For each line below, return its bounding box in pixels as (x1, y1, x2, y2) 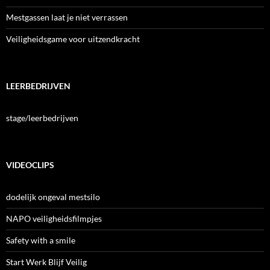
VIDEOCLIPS (6, 159, 54, 170)
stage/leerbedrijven (6, 112, 78, 123)
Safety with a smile (6, 234, 75, 245)
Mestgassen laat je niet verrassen (6, 11, 128, 22)
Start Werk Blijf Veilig (6, 256, 87, 267)
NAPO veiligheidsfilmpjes (6, 213, 102, 224)
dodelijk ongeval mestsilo (6, 191, 100, 202)
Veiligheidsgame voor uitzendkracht (6, 33, 140, 44)
